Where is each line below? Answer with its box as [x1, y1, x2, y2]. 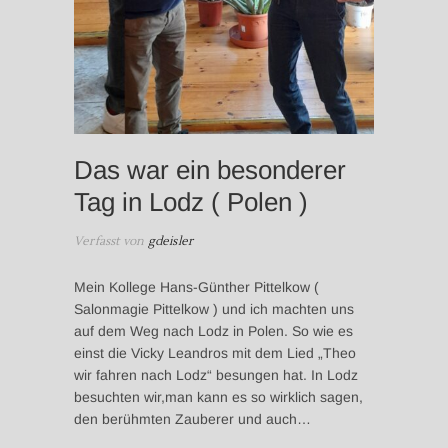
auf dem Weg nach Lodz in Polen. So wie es [74, 322, 353, 339]
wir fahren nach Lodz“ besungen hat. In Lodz [74, 366, 358, 383]
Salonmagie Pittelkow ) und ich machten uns [74, 300, 354, 317]
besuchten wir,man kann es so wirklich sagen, [74, 388, 363, 405]
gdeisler [144, 233, 194, 249]
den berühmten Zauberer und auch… [74, 410, 311, 427]
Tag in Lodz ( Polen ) [74, 186, 308, 217]
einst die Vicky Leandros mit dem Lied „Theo [74, 344, 356, 361]
